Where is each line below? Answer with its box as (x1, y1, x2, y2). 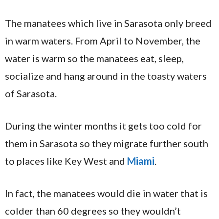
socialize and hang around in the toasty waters (5, 69, 207, 82)
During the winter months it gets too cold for (5, 119, 202, 131)
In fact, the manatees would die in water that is (5, 187, 208, 199)
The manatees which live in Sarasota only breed (5, 17, 212, 29)
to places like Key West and (5, 154, 127, 167)
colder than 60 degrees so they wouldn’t (5, 204, 181, 217)
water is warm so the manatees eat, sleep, (5, 52, 184, 64)
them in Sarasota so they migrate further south (5, 137, 208, 149)
